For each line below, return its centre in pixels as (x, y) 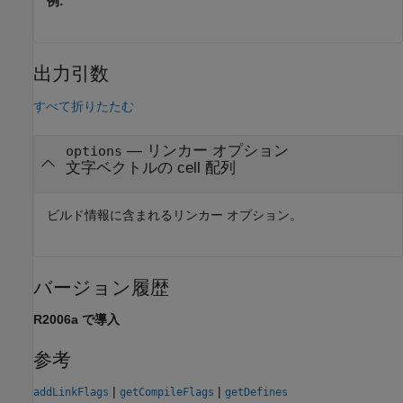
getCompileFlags (167, 393)
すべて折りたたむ (84, 106)
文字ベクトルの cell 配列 (150, 167)
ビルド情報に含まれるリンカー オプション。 (175, 215)
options (94, 151)
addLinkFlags (71, 393)
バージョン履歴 (101, 287)
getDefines (256, 393)
